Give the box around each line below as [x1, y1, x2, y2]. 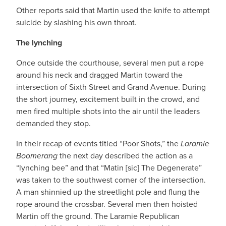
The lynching [16, 37, 62, 48]
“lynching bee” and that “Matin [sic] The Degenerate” [16, 162, 202, 174]
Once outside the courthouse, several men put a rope [16, 57, 204, 69]
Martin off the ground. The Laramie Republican [16, 210, 180, 222]
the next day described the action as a [58, 150, 193, 161]
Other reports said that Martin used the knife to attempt [16, 5, 210, 16]
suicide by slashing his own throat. [16, 17, 137, 28]
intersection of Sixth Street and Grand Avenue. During [16, 81, 206, 93]
